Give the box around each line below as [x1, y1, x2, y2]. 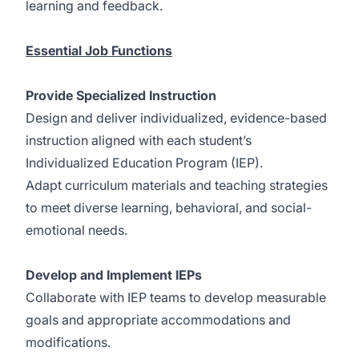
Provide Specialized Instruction [26, 87, 216, 103]
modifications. [26, 334, 111, 350]
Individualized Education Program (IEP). [26, 155, 263, 171]
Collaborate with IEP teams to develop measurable [26, 289, 326, 305]
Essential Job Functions [26, 42, 172, 58]
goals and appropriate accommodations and [26, 312, 291, 328]
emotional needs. [26, 222, 127, 238]
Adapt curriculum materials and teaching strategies [26, 177, 328, 193]
